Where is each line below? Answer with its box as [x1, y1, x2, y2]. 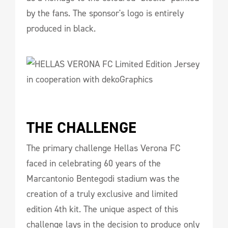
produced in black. [26, 22, 96, 35]
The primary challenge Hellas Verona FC [26, 142, 180, 154]
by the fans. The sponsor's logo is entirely [26, 7, 184, 19]
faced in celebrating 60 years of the [26, 157, 161, 169]
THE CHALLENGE [26, 118, 136, 138]
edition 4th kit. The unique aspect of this [26, 203, 178, 215]
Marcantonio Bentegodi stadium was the [26, 173, 180, 185]
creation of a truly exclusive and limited [26, 188, 178, 200]
